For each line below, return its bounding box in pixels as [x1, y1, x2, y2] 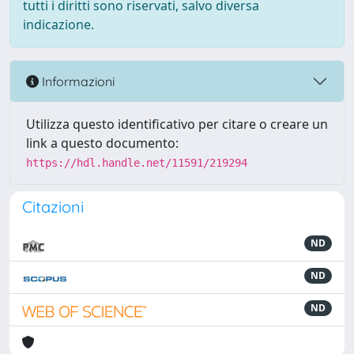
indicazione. [23, 16, 94, 33]
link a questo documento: [26, 134, 179, 152]
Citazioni [22, 197, 84, 217]
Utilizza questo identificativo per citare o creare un [26, 115, 328, 133]
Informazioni [39, 73, 115, 89]
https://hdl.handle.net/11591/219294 [26, 156, 247, 169]
